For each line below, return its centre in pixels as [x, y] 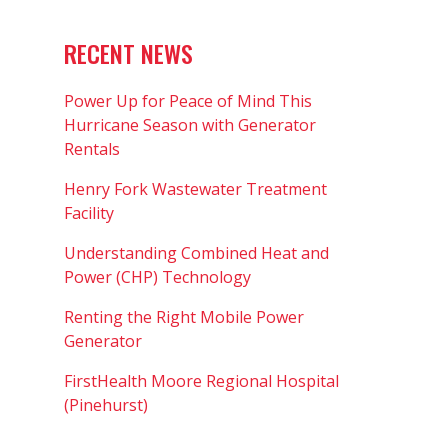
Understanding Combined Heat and [196, 252]
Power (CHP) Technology [157, 276]
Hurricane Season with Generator [190, 124]
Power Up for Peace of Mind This [188, 100]
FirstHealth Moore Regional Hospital [201, 380]
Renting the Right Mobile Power [184, 316]
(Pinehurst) [106, 404]
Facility [89, 212]
